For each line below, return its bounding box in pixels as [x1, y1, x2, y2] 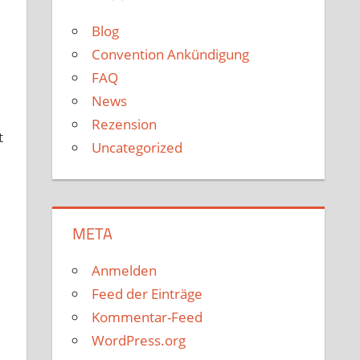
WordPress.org [92, 331, 186, 350]
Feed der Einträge [92, 284, 203, 304]
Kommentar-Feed [92, 308, 203, 327]
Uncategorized [92, 137, 183, 157]
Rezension [92, 114, 157, 133]
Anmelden [92, 261, 157, 280]
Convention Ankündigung [92, 44, 250, 63]
